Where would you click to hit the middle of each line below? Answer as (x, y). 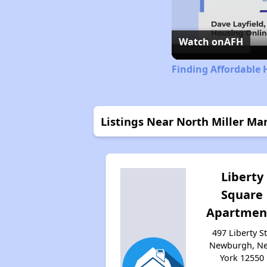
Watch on (201, 41)
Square (242, 194)
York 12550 (242, 257)
